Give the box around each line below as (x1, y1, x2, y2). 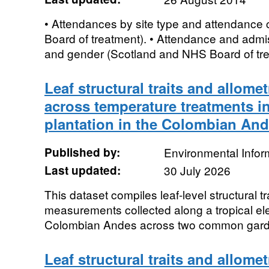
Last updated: (44, 162, 121, 178)
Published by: (44, 144, 120, 160)
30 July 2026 (163, 162, 231, 178)
